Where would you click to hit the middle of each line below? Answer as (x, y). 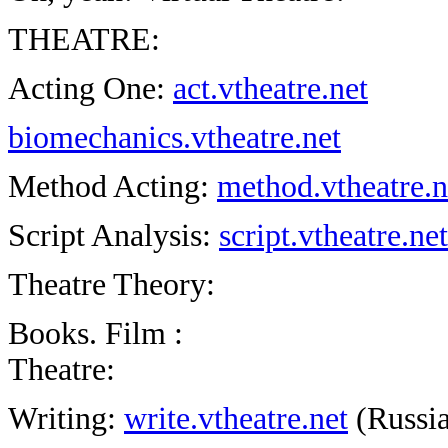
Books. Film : (95, 333)
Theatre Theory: (111, 284)
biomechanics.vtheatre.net (174, 137)
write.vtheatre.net (236, 418)
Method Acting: (112, 186)
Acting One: (90, 88)
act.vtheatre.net (270, 88)
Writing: (66, 418)
